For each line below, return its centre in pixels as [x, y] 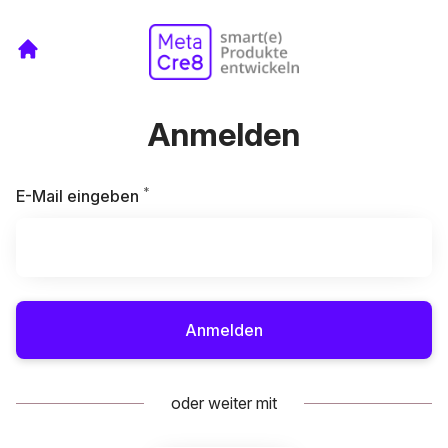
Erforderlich [193, 195]
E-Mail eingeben [77, 196]
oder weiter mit [224, 403]
